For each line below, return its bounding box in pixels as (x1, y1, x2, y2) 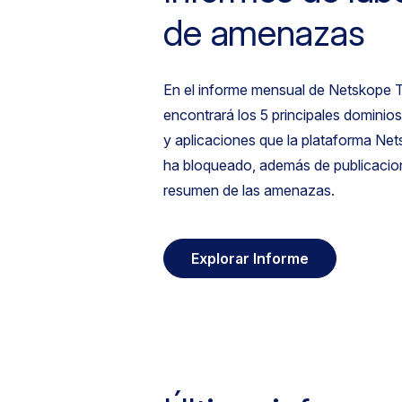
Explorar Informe (191, 249, 309, 267)
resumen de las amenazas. (163, 181, 335, 199)
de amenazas (163, 11, 365, 55)
